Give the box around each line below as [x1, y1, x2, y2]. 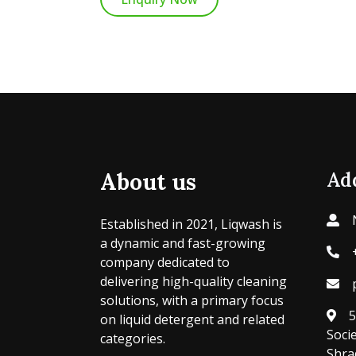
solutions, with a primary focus [100, 292, 284, 310]
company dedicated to [100, 253, 230, 272]
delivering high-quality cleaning [100, 273, 287, 291]
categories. [100, 330, 165, 348]
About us [100, 168, 196, 197]
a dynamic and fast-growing [100, 234, 265, 253]
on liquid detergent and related [100, 311, 284, 329]
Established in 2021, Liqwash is [100, 215, 282, 234]
